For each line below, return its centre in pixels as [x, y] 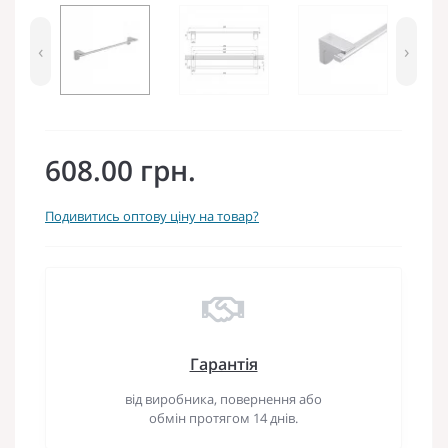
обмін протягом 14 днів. [223, 417]
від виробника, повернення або [223, 398]
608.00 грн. [120, 169]
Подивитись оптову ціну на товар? [152, 215]
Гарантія [223, 363]
